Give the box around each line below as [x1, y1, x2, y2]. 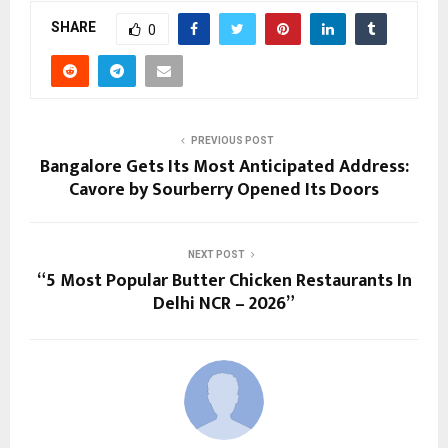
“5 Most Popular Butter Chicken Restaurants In [36, 265, 412, 296]
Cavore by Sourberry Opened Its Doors [69, 174, 379, 205]
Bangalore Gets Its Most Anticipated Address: [39, 151, 409, 182]
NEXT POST [187, 248, 245, 260]
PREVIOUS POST [190, 134, 274, 146]
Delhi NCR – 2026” [153, 288, 295, 319]
